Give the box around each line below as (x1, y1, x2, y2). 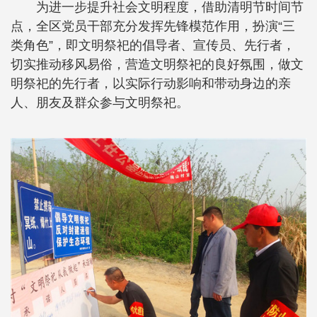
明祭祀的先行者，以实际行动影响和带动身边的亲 (11, 76, 291, 91)
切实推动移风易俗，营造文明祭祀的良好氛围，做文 (11, 57, 304, 72)
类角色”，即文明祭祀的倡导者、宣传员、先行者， (11, 38, 295, 53)
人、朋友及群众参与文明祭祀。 (11, 96, 189, 110)
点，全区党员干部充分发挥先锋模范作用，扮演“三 (11, 19, 295, 34)
